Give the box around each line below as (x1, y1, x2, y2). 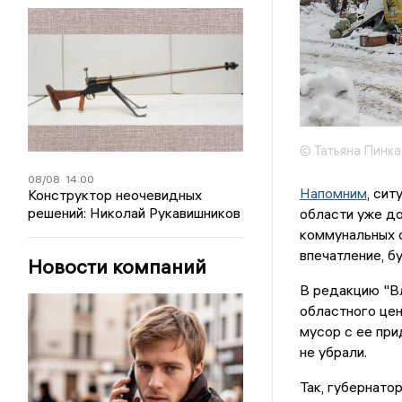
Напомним (299, 184, 367, 203)
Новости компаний (28, 254, 207, 279)
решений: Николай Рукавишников (28, 204, 241, 222)
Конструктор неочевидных (28, 186, 203, 204)
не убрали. (299, 343, 367, 362)
